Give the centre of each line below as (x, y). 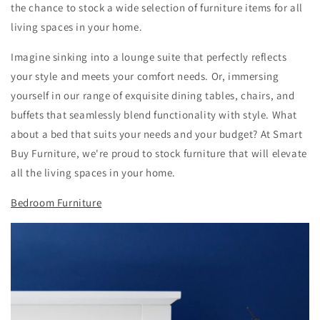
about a (30, 134)
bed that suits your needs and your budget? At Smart (175, 134)
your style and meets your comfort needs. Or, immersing (145, 76)
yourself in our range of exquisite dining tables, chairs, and (153, 96)
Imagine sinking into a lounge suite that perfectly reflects (149, 57)
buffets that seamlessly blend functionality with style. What (154, 115)
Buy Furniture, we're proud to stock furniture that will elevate (159, 154)
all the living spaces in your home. (94, 173)
